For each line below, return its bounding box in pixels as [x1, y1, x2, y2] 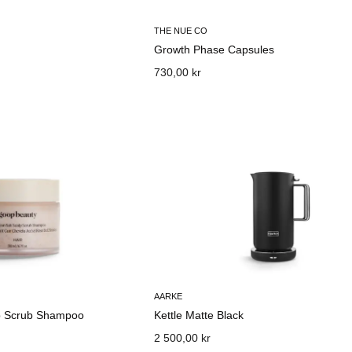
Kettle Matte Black [154, 309, 244, 321]
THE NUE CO [154, 26, 208, 35]
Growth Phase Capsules [154, 43, 275, 56]
